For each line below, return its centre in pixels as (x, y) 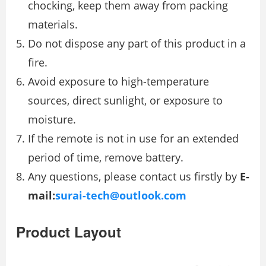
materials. (53, 25)
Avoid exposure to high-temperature (118, 82)
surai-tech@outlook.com (121, 196)
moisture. (52, 120)
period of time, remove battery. (106, 158)
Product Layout (69, 232)
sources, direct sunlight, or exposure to (125, 101)
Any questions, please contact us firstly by (134, 177)
